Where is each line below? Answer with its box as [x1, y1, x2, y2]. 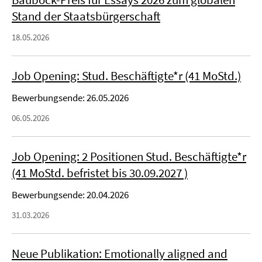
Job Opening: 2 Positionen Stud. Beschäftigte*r [12, 149, 246, 164]
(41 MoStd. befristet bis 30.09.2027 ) [12, 165, 188, 181]
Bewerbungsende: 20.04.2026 [12, 188, 129, 201]
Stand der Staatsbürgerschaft [12, 8, 160, 24]
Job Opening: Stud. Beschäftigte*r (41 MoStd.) [12, 68, 241, 84]
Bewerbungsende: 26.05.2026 [12, 91, 129, 104]
